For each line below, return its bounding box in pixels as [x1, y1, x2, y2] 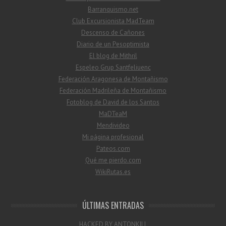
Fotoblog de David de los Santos [67, 97, 159, 106]
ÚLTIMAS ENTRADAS [82, 199, 144, 211]
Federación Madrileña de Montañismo [60, 86, 166, 95]
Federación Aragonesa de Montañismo [58, 74, 168, 83]
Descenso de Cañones [81, 28, 145, 37]
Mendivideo [96, 121, 130, 130]
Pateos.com [96, 144, 130, 153]
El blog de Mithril [89, 51, 137, 60]
